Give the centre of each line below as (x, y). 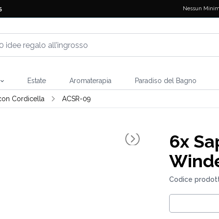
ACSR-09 (76, 99)
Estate (36, 81)
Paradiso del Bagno (165, 81)
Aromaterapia (90, 81)
